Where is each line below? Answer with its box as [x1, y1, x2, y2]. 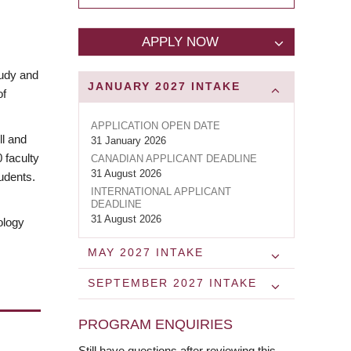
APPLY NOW [142, 34, 219, 49]
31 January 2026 [91, 134, 166, 147]
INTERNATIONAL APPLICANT [91, 185, 231, 197]
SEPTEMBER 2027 [87, 277, 204, 289]
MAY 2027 [87, 246, 151, 259]
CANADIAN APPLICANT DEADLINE [91, 152, 257, 165]
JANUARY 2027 [87, 80, 186, 92]
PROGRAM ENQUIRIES [78, 316, 233, 332]
